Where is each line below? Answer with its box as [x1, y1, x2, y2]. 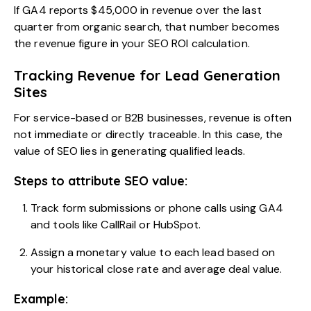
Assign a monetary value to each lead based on [31, 244, 276, 260]
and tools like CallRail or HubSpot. [31, 217, 201, 232]
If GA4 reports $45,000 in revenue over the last [14, 2, 262, 17]
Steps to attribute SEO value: [14, 172, 187, 189]
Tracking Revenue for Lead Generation [14, 66, 280, 84]
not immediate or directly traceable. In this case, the [14, 126, 283, 142]
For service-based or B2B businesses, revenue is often [14, 110, 292, 125]
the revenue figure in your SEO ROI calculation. [14, 35, 250, 51]
